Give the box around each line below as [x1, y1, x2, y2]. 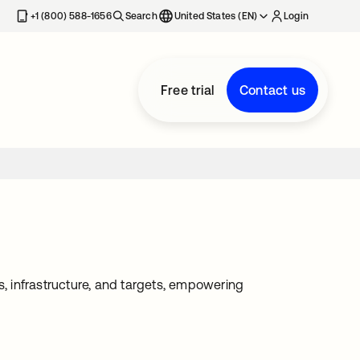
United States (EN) [174, 10, 258, 22]
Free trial [161, 83, 214, 97]
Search [125, 10, 157, 22]
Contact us [239, 83, 305, 97]
